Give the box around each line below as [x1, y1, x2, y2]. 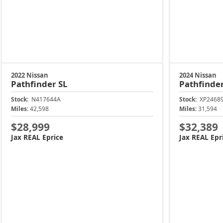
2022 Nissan [10, 71, 48, 80]
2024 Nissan [179, 71, 217, 80]
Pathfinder [10, 78, 58, 90]
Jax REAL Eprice [10, 132, 63, 142]
